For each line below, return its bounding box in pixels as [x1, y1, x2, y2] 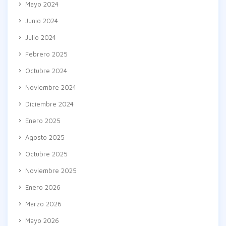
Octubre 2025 [23, 150, 68, 158]
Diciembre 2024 [23, 100, 74, 108]
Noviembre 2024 [23, 83, 76, 91]
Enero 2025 [23, 117, 61, 125]
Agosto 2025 [23, 133, 65, 141]
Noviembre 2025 [23, 166, 77, 175]
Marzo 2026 [23, 200, 62, 208]
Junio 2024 [23, 17, 58, 25]
